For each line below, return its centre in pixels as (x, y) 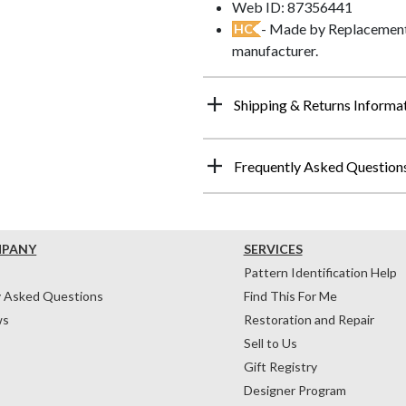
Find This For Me (290, 295)
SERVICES (273, 248)
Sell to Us (270, 343)
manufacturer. (275, 50)
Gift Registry (280, 366)
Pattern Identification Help (320, 272)
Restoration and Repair (309, 319)
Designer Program (295, 390)
